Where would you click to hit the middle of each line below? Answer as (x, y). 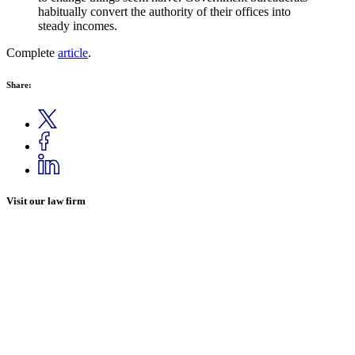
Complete (32, 53)
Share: (19, 85)
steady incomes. (78, 26)
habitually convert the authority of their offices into (164, 12)
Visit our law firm (46, 201)
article (73, 53)
